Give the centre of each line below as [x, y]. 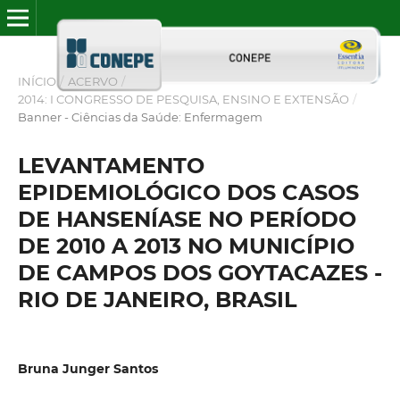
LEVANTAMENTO [111, 165]
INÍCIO [37, 81]
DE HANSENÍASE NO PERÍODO [187, 219]
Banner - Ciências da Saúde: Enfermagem [140, 117]
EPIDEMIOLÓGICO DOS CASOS [188, 192]
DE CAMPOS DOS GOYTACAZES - [200, 272]
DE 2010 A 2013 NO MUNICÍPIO [186, 246]
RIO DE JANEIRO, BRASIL [157, 299]
